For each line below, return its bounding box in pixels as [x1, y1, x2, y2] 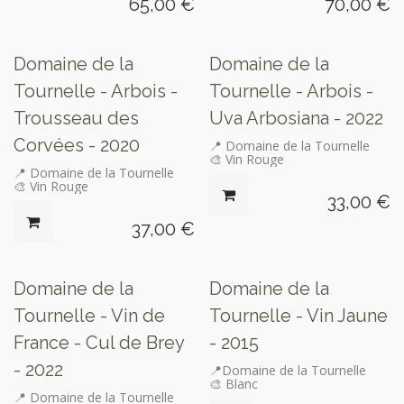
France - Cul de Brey [14, 332, 184, 354]
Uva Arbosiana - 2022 [208, 106, 383, 129]
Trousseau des [14, 106, 139, 129]
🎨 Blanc [208, 375, 258, 393]
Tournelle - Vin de [14, 305, 165, 327]
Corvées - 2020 [14, 133, 140, 156]
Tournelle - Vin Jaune [208, 305, 388, 327]
